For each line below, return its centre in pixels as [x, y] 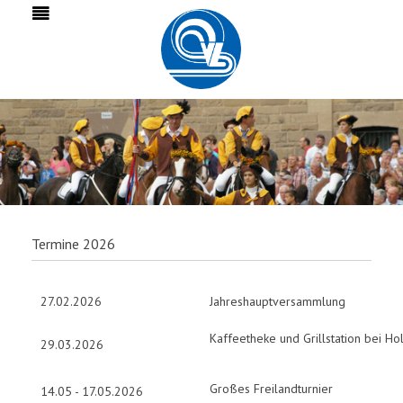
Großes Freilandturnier [271, 388]
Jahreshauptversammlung [278, 301]
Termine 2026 [73, 243]
